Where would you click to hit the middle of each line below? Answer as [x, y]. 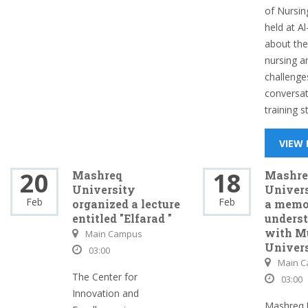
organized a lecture [126, 204]
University [104, 189]
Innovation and [106, 293]
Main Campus [114, 234]
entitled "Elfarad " [122, 218]
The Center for [105, 277]
